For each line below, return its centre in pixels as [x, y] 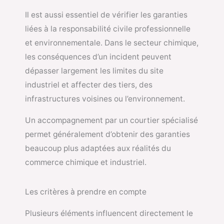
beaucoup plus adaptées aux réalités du [98, 148]
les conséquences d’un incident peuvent [98, 56]
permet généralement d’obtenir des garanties [107, 134]
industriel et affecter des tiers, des [89, 84]
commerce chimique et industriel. [86, 162]
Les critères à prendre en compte [86, 191]
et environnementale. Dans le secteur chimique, [112, 42]
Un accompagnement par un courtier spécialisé [111, 120]
